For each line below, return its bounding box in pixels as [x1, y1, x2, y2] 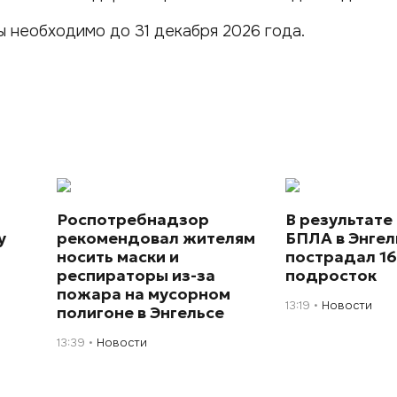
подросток [285, 264, 378, 285]
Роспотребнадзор [57, 208, 210, 230]
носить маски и [57, 245, 180, 267]
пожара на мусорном [57, 283, 231, 304]
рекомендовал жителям [57, 227, 256, 248]
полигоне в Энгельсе [57, 301, 225, 323]
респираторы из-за [57, 264, 216, 285]
